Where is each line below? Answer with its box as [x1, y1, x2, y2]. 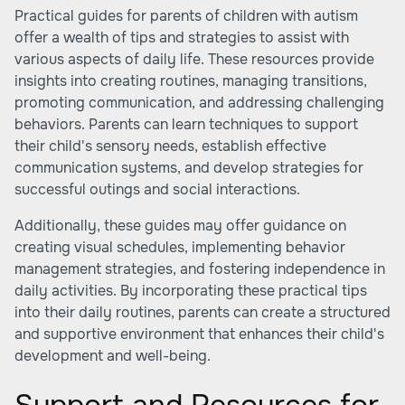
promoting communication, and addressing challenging [14, 93, 384, 112]
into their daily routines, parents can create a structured [14, 303, 391, 322]
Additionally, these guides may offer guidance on [14, 216, 346, 235]
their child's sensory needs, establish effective [14, 137, 326, 155]
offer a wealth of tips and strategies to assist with [14, 28, 349, 47]
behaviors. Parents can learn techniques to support [14, 115, 358, 134]
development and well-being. [14, 346, 211, 365]
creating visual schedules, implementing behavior [14, 238, 345, 257]
